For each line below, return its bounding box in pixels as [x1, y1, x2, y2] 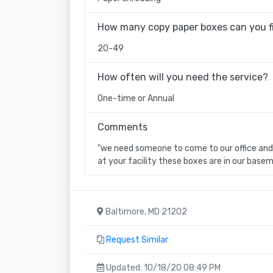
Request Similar [106, 234, 168, 245]
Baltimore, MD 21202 [104, 206, 187, 217]
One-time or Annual [97, 93, 174, 104]
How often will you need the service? [97, 71, 268, 83]
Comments [97, 121, 147, 133]
